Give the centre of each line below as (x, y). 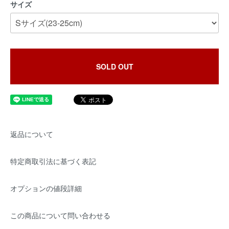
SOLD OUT (114, 66)
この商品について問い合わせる (60, 215)
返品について (32, 134)
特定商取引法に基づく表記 (53, 161)
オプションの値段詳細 (46, 188)
